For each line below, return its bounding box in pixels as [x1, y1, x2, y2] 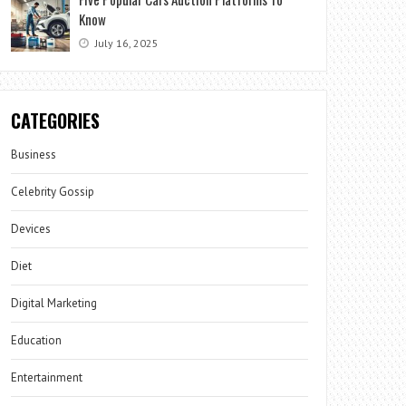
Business [11, 146, 57, 162]
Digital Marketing [11, 295, 101, 311]
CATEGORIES [11, 106, 101, 134]
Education [11, 332, 63, 348]
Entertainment [11, 369, 83, 385]
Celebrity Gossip [11, 183, 95, 199]
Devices [11, 220, 52, 237]
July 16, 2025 [92, 35, 159, 50]
